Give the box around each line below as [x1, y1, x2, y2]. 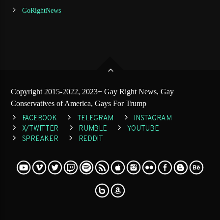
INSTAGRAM [134, 113, 172, 123]
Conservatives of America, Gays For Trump [11, 99, 147, 108]
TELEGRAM [77, 113, 114, 123]
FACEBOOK [22, 113, 57, 123]
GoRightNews [22, 6, 61, 14]
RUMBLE [79, 124, 107, 134]
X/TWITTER [22, 124, 59, 134]
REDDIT [78, 134, 103, 144]
